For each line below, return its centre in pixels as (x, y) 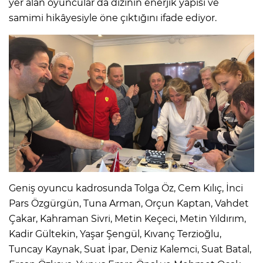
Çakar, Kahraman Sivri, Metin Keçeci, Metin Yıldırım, (127, 219)
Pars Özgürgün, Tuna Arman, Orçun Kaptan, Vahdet (129, 204)
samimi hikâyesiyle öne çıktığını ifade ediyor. (113, 18)
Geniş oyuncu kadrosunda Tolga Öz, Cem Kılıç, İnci (126, 188)
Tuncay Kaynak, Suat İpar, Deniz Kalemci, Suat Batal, (130, 249)
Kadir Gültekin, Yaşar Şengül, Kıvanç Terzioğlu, (115, 234)
